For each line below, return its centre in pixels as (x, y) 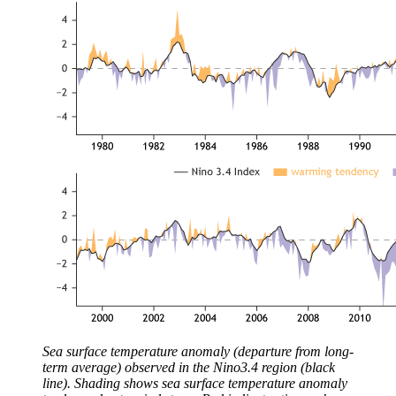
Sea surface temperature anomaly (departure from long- (198, 351)
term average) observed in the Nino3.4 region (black (189, 367)
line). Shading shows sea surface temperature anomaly (195, 383)
